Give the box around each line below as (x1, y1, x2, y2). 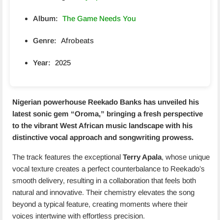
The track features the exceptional (12, 153, 123, 161)
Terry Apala (123, 153, 162, 161)
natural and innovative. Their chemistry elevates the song (12, 188, 194, 196)
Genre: (33, 36, 56, 45)
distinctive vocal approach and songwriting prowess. (12, 133, 193, 141)
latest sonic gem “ (12, 110, 75, 118)
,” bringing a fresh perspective (99, 110, 203, 118)
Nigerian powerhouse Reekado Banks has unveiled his (12, 98, 199, 106)
